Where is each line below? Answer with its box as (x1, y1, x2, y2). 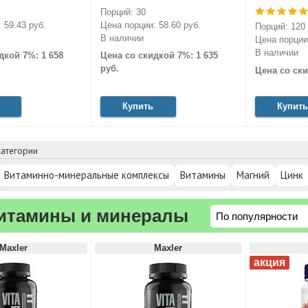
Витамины (179, 168, 225, 181)
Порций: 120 (254, 21, 305, 32)
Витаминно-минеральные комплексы (3, 168, 169, 181)
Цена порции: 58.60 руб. (100, 20, 201, 31)
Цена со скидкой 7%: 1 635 (100, 50, 218, 61)
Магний (236, 168, 269, 181)
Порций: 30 (100, 7, 146, 18)
